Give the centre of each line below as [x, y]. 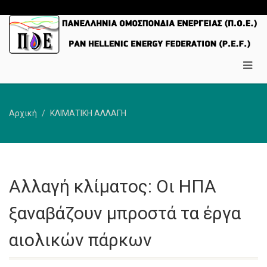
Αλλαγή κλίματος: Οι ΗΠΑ [113, 186]
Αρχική [23, 113]
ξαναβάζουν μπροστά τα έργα [125, 213]
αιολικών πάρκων [80, 240]
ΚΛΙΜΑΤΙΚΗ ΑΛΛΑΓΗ [88, 113]
